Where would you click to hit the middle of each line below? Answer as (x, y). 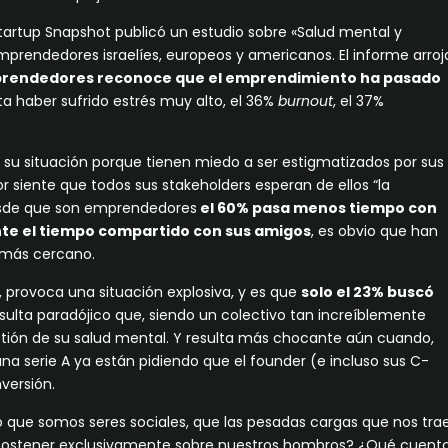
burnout (306, 100)
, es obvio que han (375, 230)
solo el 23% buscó (368, 291)
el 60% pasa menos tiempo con (317, 207)
